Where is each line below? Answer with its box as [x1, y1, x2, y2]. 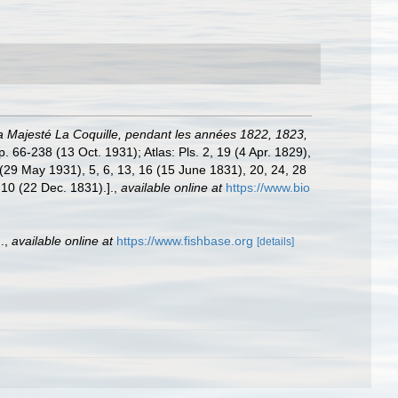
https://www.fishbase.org [116, 234, 253, 248]
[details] [257, 235, 294, 248]
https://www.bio [226, 180, 310, 195]
